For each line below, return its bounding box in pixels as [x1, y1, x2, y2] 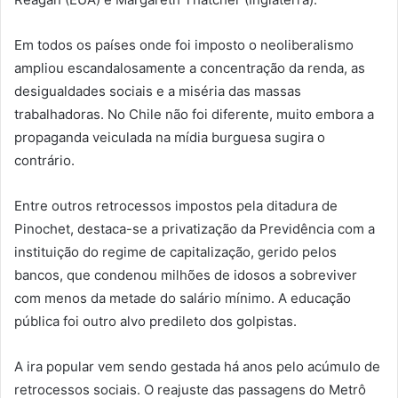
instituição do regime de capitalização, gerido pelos [14, 243, 337, 261]
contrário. [14, 152, 75, 170]
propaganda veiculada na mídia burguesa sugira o [14, 129, 325, 147]
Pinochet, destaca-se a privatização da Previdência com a [14, 220, 375, 238]
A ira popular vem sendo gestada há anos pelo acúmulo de [14, 358, 380, 376]
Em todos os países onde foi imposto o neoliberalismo [14, 36, 354, 54]
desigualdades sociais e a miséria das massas [14, 83, 301, 100]
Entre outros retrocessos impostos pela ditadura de [14, 197, 338, 215]
